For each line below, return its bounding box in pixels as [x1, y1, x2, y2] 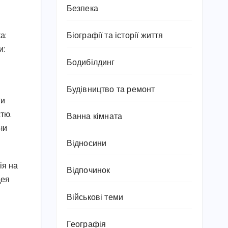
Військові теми [66, 193, 124, 202]
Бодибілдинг [66, 59, 115, 67]
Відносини [66, 139, 107, 148]
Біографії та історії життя [66, 32, 163, 40]
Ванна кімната [66, 112, 123, 121]
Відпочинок [66, 166, 110, 175]
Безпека [66, 5, 98, 13]
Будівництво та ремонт [66, 85, 155, 94]
